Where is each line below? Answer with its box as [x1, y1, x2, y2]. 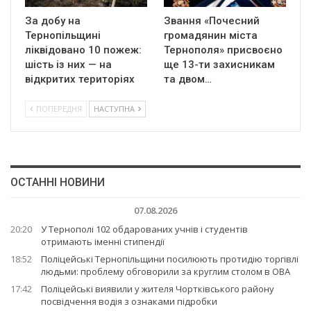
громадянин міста [164, 29, 258, 42]
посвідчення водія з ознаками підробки [41, 295, 217, 308]
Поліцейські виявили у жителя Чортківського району [41, 283, 274, 296]
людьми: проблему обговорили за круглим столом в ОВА [41, 265, 290, 278]
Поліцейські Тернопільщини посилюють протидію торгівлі [41, 253, 299, 266]
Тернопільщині [25, 29, 101, 42]
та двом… [164, 73, 212, 86]
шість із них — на [25, 58, 112, 72]
